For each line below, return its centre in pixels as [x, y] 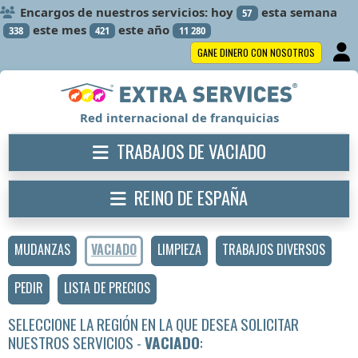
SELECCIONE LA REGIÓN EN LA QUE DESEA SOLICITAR [153, 324]
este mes [58, 30]
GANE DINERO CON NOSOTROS [256, 52]
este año [143, 30]
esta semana [297, 12]
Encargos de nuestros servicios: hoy [127, 12]
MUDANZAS [42, 250]
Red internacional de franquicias [179, 118]
